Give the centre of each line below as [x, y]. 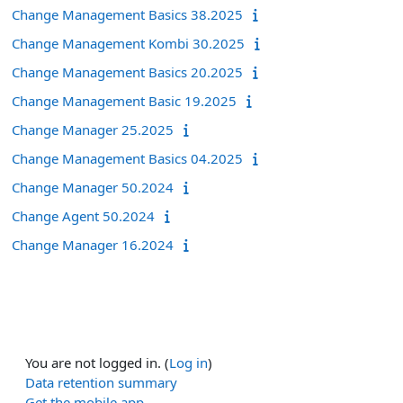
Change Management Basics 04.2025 [127, 158]
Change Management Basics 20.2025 [127, 72]
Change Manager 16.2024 [93, 244]
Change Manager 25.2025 [93, 129]
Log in [188, 362]
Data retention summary [101, 382]
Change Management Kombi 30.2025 [128, 43]
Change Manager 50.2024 [93, 187]
